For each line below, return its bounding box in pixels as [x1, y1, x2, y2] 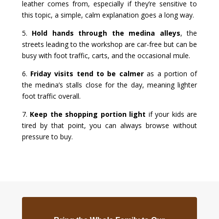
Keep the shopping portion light [30, 109, 146, 119]
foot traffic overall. [22, 91, 81, 101]
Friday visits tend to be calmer [30, 69, 144, 79]
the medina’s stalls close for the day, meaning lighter [22, 80, 197, 90]
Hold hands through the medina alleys [32, 28, 180, 38]
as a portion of [143, 69, 197, 79]
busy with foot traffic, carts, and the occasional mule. [22, 51, 190, 61]
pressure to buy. [22, 132, 73, 142]
